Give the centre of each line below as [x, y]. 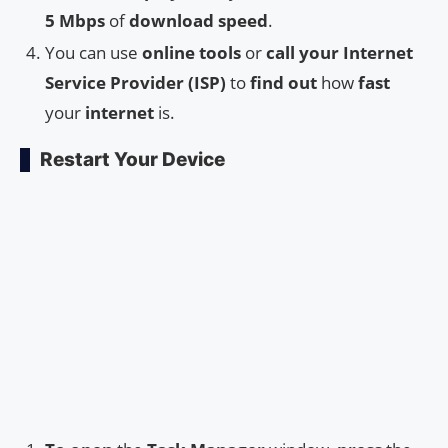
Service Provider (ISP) [135, 82]
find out [283, 82]
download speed [198, 20]
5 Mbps [75, 20]
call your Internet [339, 52]
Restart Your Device [132, 159]
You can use [93, 52]
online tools [191, 52]
